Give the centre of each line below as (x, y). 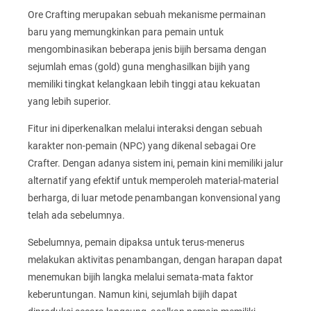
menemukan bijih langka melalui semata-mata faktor (141, 277)
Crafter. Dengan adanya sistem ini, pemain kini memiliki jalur (155, 163)
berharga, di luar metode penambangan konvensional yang (154, 198)
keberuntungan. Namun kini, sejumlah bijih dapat (133, 295)
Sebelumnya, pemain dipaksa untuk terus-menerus (136, 243)
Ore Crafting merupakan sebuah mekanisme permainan (147, 14)
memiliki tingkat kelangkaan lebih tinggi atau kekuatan (144, 84)
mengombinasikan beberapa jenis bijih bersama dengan (147, 49)
